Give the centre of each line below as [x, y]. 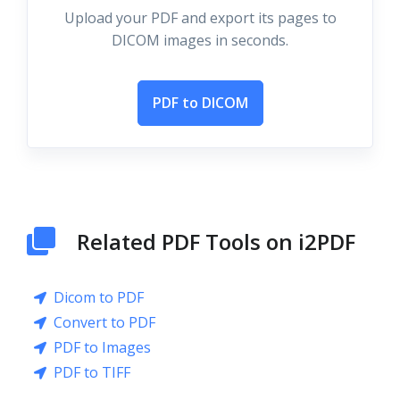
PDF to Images [102, 347]
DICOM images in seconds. [200, 40]
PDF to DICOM [200, 103]
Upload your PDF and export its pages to [200, 18]
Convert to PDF [104, 322]
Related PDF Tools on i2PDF [216, 242]
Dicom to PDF [99, 297]
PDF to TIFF [92, 372]
